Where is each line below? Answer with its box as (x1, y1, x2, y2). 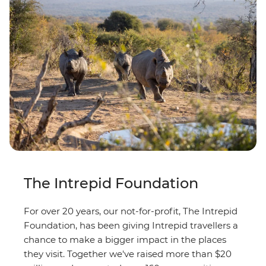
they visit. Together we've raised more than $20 (24, 248, 232, 259)
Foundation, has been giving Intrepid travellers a (24, 219, 238, 231)
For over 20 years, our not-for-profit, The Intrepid (24, 205, 237, 217)
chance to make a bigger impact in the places (24, 233, 226, 245)
